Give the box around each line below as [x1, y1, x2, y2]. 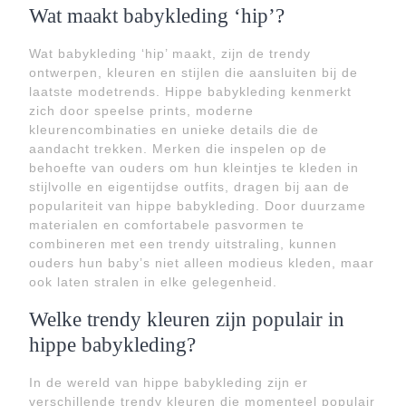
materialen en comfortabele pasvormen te [29, 217, 304, 232]
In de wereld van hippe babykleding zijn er [29, 375, 308, 390]
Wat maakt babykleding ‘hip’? [29, 4, 285, 27]
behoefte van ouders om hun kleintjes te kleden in [29, 160, 359, 175]
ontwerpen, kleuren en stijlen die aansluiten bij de [29, 65, 358, 80]
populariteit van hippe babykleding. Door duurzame [29, 198, 366, 213]
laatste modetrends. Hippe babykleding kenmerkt [29, 84, 352, 99]
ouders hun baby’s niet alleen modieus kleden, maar [29, 256, 374, 270]
